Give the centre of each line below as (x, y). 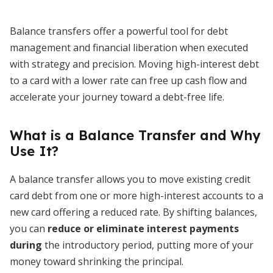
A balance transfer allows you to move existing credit (130, 179)
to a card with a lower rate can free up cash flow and (128, 80)
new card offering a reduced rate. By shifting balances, (133, 212)
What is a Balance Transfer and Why (135, 135)
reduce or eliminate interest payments (143, 229)
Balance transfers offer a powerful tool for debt (119, 31)
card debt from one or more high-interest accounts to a (136, 196)
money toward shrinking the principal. (97, 261)
